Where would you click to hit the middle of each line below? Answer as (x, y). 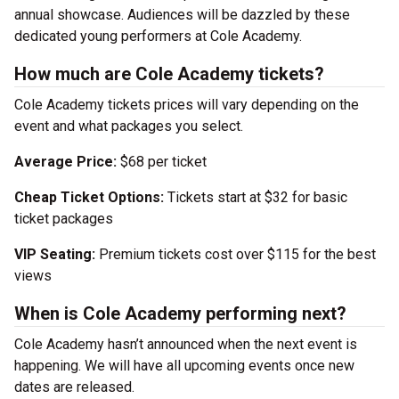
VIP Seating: (55, 254)
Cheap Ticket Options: (89, 197)
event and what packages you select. (129, 126)
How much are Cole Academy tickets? (169, 74)
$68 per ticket (163, 162)
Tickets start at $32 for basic (256, 197)
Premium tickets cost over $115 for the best (236, 254)
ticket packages (64, 219)
